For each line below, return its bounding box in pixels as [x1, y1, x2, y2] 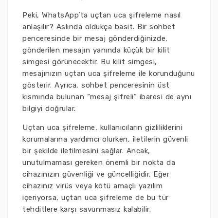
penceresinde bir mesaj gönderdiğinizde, [22, 34, 168, 43]
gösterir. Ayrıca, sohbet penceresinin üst [22, 81, 170, 90]
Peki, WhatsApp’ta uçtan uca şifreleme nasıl [22, 11, 181, 19]
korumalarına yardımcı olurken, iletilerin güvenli [22, 135, 188, 144]
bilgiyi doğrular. [22, 104, 76, 113]
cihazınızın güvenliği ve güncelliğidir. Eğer [22, 170, 169, 179]
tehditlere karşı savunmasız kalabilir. [22, 205, 151, 214]
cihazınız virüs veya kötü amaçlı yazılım [22, 182, 163, 190]
